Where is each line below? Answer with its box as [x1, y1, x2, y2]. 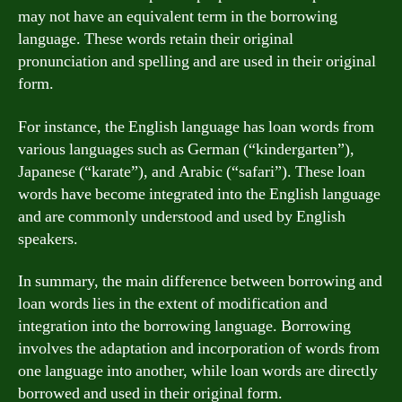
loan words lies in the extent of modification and [18, 293, 328, 314]
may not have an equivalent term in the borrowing [18, 6, 337, 27]
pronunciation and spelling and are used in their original [18, 51, 376, 72]
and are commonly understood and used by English [18, 205, 345, 227]
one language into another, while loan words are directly [18, 361, 378, 381]
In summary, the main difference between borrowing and [18, 271, 382, 292]
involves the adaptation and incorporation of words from [18, 338, 380, 359]
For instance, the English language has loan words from [18, 116, 374, 137]
